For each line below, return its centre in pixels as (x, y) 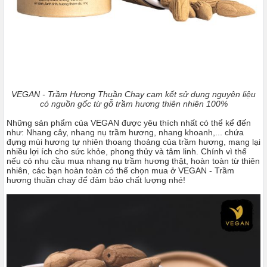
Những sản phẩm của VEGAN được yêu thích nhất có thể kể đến (129, 123)
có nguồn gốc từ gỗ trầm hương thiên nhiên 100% (133, 104)
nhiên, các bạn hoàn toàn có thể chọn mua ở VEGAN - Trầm (120, 170)
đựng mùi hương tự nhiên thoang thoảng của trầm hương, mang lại (133, 142)
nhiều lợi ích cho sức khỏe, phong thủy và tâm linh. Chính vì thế (127, 151)
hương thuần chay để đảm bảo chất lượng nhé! (96, 180)
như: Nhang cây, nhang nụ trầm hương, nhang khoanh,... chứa (125, 132)
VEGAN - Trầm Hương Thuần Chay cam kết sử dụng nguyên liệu (133, 94)
